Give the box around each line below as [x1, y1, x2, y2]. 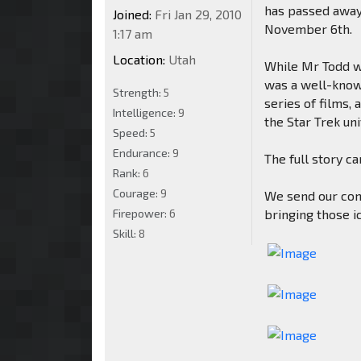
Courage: [113, 185, 160, 200]
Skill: [113, 226, 139, 240]
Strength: [113, 85, 164, 99]
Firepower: [113, 205, 169, 220]
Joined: [113, 6, 151, 22]
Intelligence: [113, 105, 178, 119]
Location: [113, 51, 165, 67]
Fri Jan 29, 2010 [151, 6, 242, 22]
